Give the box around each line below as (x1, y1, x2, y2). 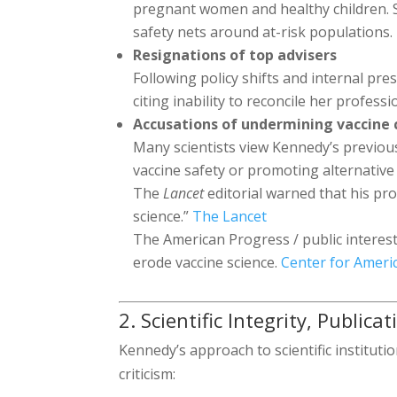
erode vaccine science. (133, 252, 282, 272)
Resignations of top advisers (133, 44, 338, 65)
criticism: (119, 363, 176, 384)
